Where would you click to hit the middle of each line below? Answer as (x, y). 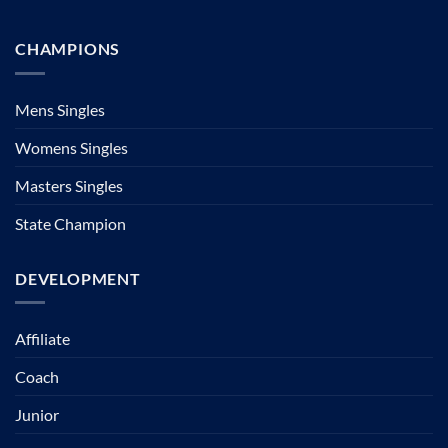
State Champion (70, 223)
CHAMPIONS (68, 49)
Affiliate (42, 339)
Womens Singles (71, 147)
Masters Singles (69, 185)
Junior (37, 415)
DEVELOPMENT (78, 278)
